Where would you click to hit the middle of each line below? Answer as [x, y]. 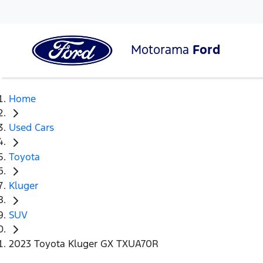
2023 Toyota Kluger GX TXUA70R [84, 244]
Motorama [162, 49]
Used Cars [31, 128]
